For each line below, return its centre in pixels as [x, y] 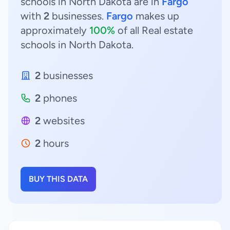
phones [59, 98]
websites [63, 121]
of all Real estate [154, 30]
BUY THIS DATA [58, 179]
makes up [156, 16]
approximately [55, 30]
